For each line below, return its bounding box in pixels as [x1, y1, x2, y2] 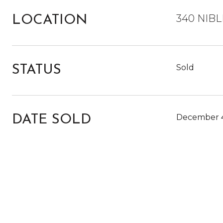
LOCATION [12, 13, 88, 27]
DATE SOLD [12, 113, 91, 127]
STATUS [12, 63, 61, 77]
